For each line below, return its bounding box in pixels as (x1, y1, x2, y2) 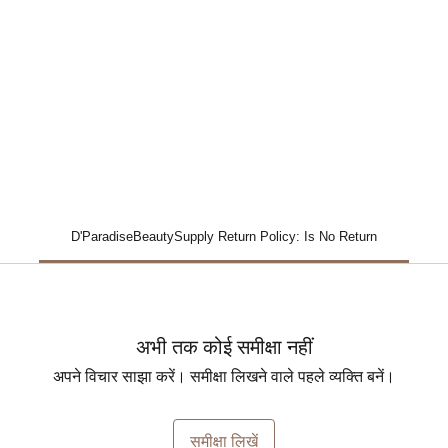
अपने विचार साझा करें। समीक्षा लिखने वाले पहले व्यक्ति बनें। (53, 365, 395, 388)
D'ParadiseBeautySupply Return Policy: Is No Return (71, 229, 377, 245)
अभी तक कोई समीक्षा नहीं (135, 333, 313, 361)
